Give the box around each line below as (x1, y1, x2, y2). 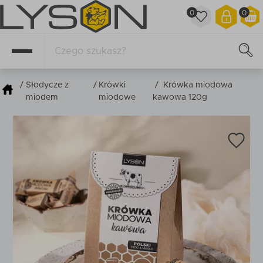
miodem (26, 93, 58, 102)
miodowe (99, 93, 136, 102)
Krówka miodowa (163, 81, 232, 89)
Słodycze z (26, 81, 69, 89)
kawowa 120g (152, 93, 207, 102)
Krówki (99, 81, 126, 89)
